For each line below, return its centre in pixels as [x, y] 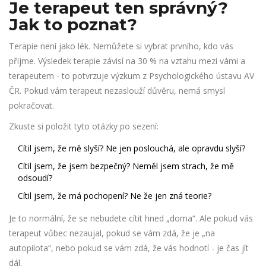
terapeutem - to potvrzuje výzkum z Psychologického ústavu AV [132, 76]
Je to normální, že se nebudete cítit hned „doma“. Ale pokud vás [131, 218]
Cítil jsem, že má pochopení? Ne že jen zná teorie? [115, 196]
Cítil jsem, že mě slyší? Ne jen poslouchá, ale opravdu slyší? [132, 148]
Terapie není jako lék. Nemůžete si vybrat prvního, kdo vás [121, 46]
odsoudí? [35, 178]
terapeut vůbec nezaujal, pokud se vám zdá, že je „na [112, 233]
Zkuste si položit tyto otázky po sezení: [84, 126]
